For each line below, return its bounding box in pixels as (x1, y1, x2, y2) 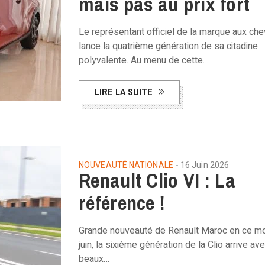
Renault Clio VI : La (79, 167, 236, 194)
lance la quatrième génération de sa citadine (79, 39, 258, 53)
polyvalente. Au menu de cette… (79, 53, 209, 67)
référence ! (79, 189, 166, 216)
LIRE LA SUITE (95, 85, 153, 98)
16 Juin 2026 (180, 159, 230, 172)
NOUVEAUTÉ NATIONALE (79, 159, 173, 172)
